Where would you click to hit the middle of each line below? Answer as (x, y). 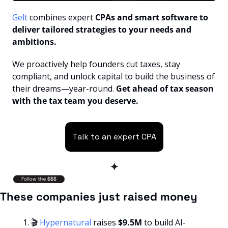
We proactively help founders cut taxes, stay (96, 64)
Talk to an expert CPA (114, 137)
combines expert (61, 18)
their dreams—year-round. (64, 89)
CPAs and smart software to (151, 18)
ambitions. (34, 42)
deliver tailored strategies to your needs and (102, 30)
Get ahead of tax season (165, 89)
